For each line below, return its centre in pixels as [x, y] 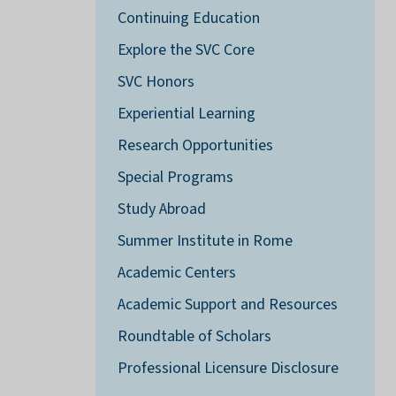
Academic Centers [176, 273]
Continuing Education [188, 19]
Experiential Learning [186, 114]
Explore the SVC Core [186, 50]
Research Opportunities [195, 146]
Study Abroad [161, 209]
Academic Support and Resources [227, 305]
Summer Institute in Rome [205, 241]
